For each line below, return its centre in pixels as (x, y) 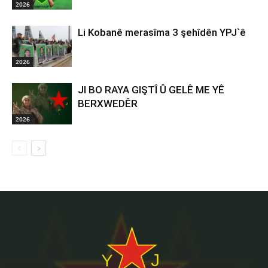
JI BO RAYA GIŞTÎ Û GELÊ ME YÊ (151, 90)
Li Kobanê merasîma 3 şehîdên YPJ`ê (162, 33)
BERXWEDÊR (108, 104)
